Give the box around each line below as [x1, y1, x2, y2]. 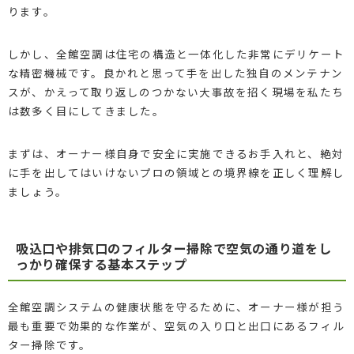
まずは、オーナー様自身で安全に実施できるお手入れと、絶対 [7, 145, 344, 161]
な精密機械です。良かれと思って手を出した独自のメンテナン [7, 64, 343, 81]
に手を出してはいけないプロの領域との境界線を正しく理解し [7, 164, 345, 180]
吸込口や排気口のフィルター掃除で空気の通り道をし [15, 238, 332, 258]
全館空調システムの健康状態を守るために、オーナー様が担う [7, 298, 345, 314]
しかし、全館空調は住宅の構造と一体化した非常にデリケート [7, 45, 345, 62]
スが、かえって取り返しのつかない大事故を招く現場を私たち [7, 83, 344, 100]
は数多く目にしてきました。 [7, 102, 164, 119]
